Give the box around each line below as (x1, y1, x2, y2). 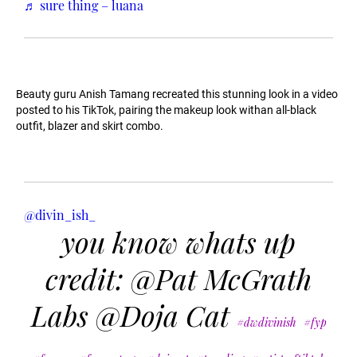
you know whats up (61, 222, 296, 261)
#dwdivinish (236, 315, 296, 331)
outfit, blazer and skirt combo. (16, 120, 163, 133)
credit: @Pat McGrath (45, 259, 312, 298)
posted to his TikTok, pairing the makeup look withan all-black (16, 104, 316, 117)
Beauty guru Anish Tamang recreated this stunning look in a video (16, 88, 338, 101)
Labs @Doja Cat (30, 296, 237, 335)
